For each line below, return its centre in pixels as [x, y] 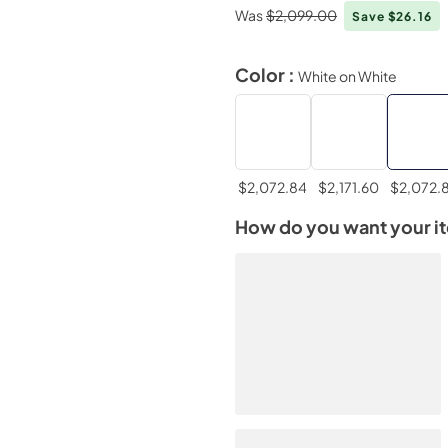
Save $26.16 [392, 16]
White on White [347, 75]
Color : [266, 74]
